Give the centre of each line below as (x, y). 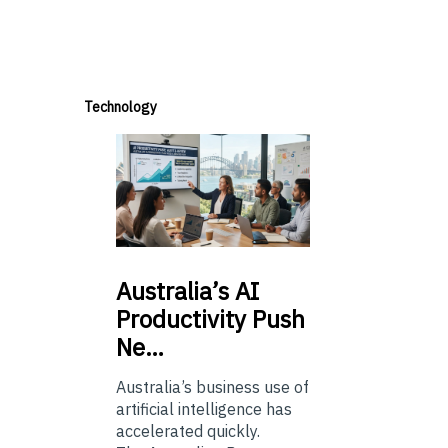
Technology (120, 107)
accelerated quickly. (188, 430)
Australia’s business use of (212, 386)
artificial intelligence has (204, 408)
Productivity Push (210, 318)
